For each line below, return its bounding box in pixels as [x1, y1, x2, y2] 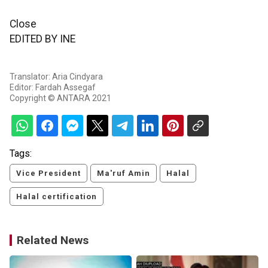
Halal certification [16, 192, 97, 202]
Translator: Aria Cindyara [10, 72, 103, 82]
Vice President [16, 169, 81, 178]
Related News [17, 233, 89, 248]
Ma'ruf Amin [97, 169, 150, 178]
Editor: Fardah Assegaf [10, 83, 96, 93]
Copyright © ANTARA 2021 [10, 93, 111, 103]
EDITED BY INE [10, 33, 75, 45]
